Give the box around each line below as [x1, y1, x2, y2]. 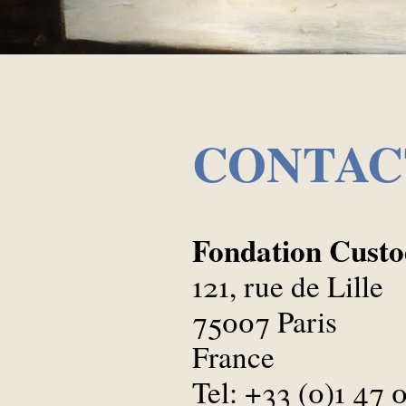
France [192, 335, 275, 376]
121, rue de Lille [192, 265, 383, 305]
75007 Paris [192, 300, 337, 341]
